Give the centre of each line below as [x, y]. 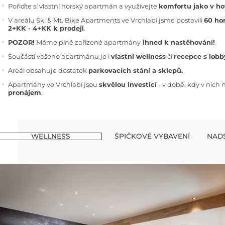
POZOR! [22, 42]
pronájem [25, 93]
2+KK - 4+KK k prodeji [46, 28]
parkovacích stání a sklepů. [136, 71]
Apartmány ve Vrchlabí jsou [54, 85]
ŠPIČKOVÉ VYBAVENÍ [152, 136]
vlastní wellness [139, 56]
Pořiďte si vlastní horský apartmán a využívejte [84, 6]
